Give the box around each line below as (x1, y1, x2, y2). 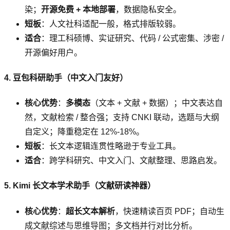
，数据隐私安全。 (116, 5, 181, 14)
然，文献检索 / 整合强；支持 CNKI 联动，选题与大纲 (25, 113, 219, 122)
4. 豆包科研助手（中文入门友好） (4, 73, 128, 82)
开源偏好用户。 (25, 48, 82, 57)
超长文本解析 (66, 206, 115, 216)
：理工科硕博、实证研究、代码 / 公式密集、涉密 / (41, 33, 224, 43)
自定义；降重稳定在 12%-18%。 (25, 127, 144, 137)
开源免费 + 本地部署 (41, 5, 116, 14)
